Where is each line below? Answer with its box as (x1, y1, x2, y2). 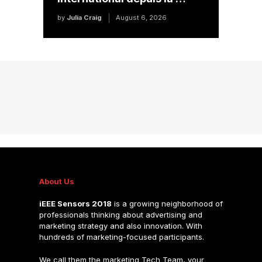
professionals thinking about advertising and (39, 210, 202, 220)
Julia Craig (66, 13, 102, 22)
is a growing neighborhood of (111, 199, 223, 209)
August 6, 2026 (115, 13, 167, 22)
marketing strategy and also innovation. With (39, 221, 202, 231)
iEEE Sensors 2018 (39, 199, 112, 209)
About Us (39, 177, 74, 187)
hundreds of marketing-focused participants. (39, 232, 204, 242)
